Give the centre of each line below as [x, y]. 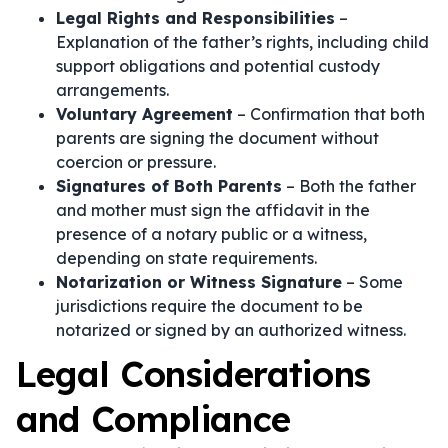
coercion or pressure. [136, 162]
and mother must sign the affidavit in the [213, 210]
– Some [372, 282]
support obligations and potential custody [218, 66]
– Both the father [349, 186]
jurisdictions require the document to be [209, 306]
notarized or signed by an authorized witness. [231, 330]
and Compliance [154, 419]
